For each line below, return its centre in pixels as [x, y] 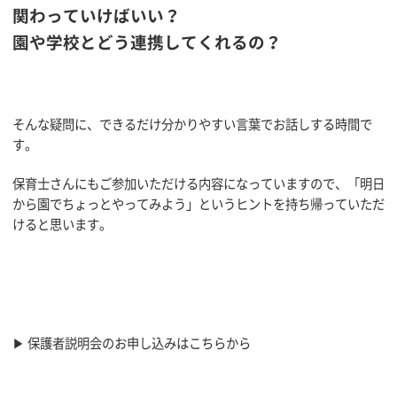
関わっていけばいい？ [97, 16]
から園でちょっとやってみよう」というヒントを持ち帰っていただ [198, 204]
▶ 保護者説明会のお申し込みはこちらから [132, 343]
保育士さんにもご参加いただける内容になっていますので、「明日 [198, 184]
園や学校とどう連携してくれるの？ [147, 42]
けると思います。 [62, 225]
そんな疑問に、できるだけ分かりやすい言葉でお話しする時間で [192, 124]
